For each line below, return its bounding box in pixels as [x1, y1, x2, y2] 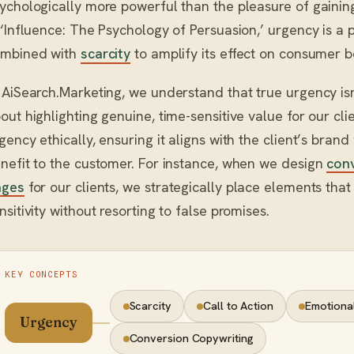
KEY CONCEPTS [5, 269, 78, 279]
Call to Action [203, 299, 273, 314]
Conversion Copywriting [129, 331, 254, 346]
